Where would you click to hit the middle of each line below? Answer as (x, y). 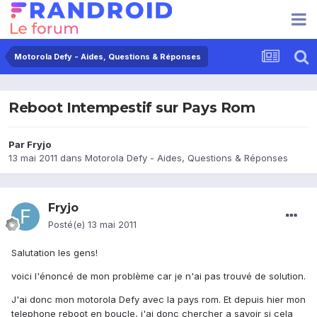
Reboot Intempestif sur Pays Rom (132, 108)
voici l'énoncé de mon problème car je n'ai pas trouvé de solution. (158, 276)
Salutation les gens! (54, 253)
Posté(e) (68, 225)
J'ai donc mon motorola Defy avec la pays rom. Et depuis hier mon (158, 300)
